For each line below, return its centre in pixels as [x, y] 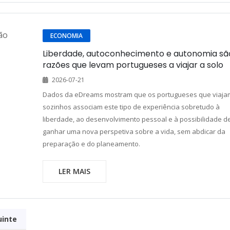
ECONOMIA [66, 36]
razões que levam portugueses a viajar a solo [133, 65]
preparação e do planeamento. [91, 144]
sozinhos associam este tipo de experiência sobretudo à [131, 107]
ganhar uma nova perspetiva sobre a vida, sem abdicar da [134, 131]
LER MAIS [74, 171]
